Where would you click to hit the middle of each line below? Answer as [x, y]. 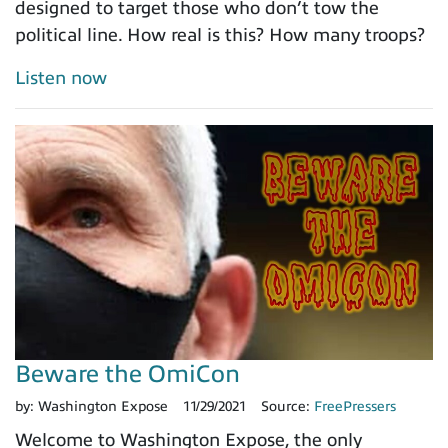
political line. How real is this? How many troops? [222, 34]
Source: [287, 406]
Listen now [61, 77]
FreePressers [355, 406]
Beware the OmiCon [127, 373]
